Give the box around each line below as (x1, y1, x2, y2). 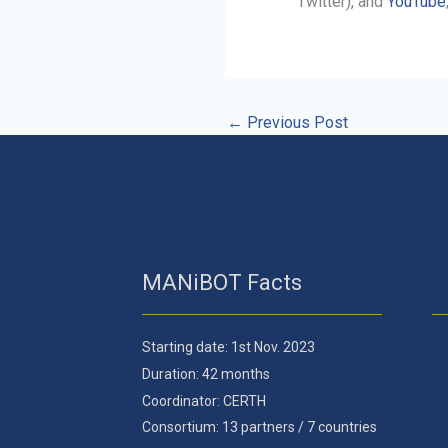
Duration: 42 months (142, 365, 270, 382)
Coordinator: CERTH (142, 392, 266, 409)
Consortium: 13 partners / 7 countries (142, 419, 377, 436)
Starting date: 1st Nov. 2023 (142, 339, 315, 356)
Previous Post (242, 113, 348, 132)
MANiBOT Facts (142, 270, 302, 296)
